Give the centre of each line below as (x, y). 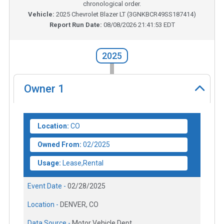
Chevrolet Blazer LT (98, 14)
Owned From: (59, 145)
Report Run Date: (76, 24)
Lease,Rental (83, 163)
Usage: (49, 163)
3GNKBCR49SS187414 (161, 14)
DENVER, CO (79, 205)
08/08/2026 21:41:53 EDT (139, 24)
